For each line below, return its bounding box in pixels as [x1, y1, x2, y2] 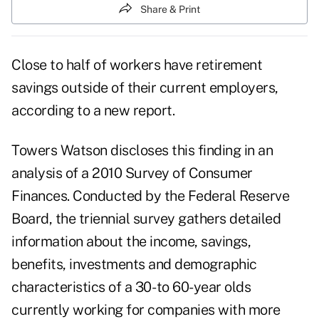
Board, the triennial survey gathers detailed [11, 210, 281, 228]
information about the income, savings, [11, 233, 251, 251]
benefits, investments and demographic [11, 256, 257, 273]
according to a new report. [11, 102, 174, 120]
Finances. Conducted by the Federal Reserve [11, 187, 289, 205]
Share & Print [140, 3, 200, 15]
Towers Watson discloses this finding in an [11, 142, 273, 159]
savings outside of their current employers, [11, 79, 278, 97]
